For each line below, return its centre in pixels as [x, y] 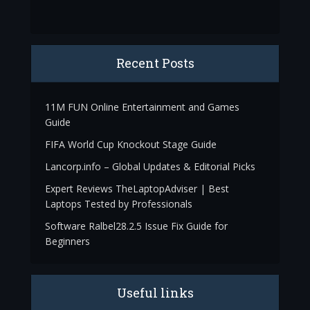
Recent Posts [155, 63]
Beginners [67, 241]
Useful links [155, 293]
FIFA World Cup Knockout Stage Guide [131, 144]
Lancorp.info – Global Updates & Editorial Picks [150, 166]
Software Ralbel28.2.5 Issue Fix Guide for [136, 226]
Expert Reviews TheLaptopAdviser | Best [137, 189]
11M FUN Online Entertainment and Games [142, 107]
